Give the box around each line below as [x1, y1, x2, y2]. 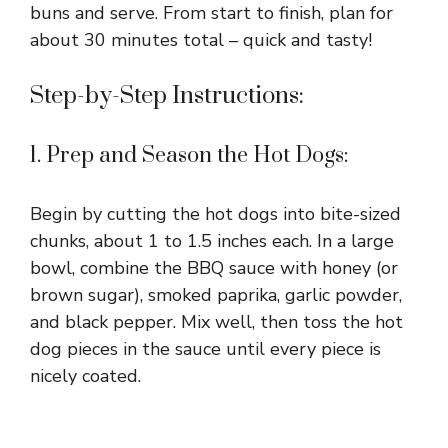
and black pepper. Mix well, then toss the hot [30, 309, 403, 334]
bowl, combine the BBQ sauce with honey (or [30, 255, 398, 280]
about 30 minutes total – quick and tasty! [30, 27, 372, 52]
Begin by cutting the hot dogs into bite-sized [30, 201, 401, 226]
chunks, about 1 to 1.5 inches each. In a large [30, 228, 394, 253]
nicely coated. [30, 363, 141, 388]
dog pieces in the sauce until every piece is [30, 336, 381, 361]
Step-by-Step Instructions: [30, 80, 304, 111]
